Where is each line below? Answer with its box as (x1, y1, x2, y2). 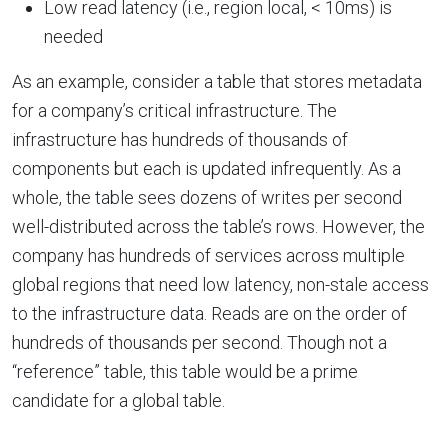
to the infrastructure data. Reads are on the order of (12, 302, 407, 324)
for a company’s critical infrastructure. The (12, 99, 337, 121)
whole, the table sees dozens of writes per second (12, 186, 402, 208)
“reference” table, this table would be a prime (12, 360, 358, 382)
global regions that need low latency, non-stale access (12, 273, 429, 295)
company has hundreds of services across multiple (12, 244, 405, 266)
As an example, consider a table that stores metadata (12, 70, 422, 92)
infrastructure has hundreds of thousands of (12, 128, 348, 150)
